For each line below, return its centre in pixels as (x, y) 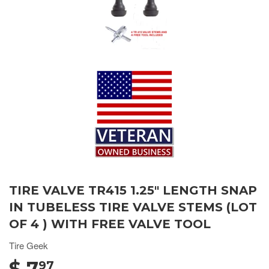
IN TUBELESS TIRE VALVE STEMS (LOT (133, 207)
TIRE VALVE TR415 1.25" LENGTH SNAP (133, 190)
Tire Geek (29, 245)
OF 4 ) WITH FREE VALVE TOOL (110, 224)
